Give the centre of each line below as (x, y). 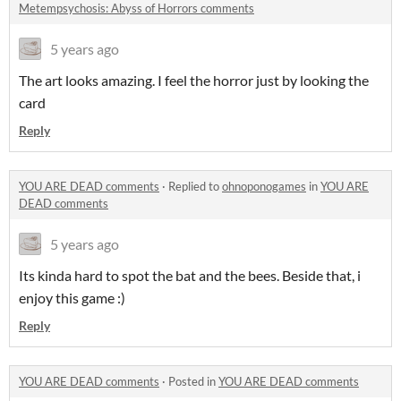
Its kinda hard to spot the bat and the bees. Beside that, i (190, 276)
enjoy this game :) (72, 298)
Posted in (193, 382)
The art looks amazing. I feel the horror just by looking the (194, 81)
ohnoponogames (264, 187)
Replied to (195, 187)
